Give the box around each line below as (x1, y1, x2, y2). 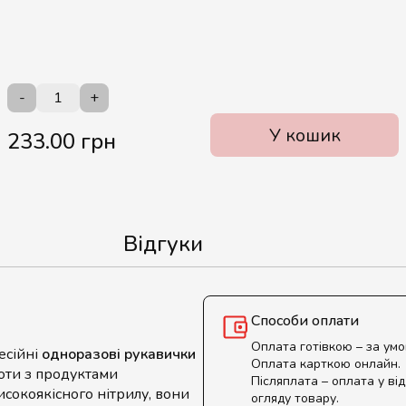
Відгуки (123, 229, 203, 258)
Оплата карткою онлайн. (251, 355, 401, 372)
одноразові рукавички (42, 344, 196, 364)
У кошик (268, 122, 341, 148)
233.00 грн (7, 127, 116, 156)
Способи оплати (251, 311, 359, 331)
